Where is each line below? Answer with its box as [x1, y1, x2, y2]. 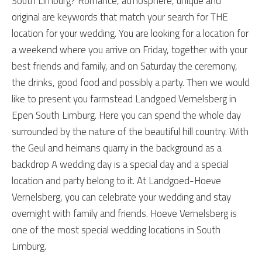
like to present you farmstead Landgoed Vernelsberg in [12, 91, 236, 107]
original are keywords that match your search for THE [12, 9, 228, 25]
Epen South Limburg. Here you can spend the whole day [12, 108, 241, 123]
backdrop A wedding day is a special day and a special [12, 157, 229, 173]
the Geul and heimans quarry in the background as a [12, 140, 222, 156]
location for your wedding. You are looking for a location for [12, 26, 249, 42]
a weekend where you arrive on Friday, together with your [12, 42, 247, 58]
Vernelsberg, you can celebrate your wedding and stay [12, 189, 231, 205]
